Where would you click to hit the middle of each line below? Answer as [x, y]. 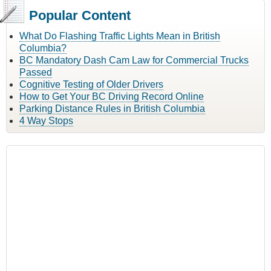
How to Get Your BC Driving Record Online [112, 97]
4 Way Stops [46, 121]
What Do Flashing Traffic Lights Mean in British [120, 36]
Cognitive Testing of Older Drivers [91, 85]
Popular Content [80, 16]
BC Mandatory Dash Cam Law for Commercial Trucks [134, 60]
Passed [36, 73]
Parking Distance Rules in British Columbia [112, 109]
